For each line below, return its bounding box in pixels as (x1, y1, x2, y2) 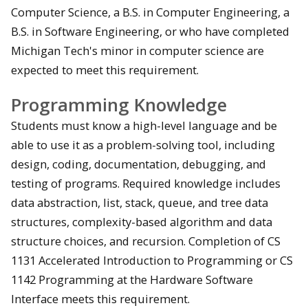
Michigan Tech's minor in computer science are (11, 42, 264, 58)
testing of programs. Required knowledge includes (11, 175, 280, 192)
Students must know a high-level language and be (11, 118, 277, 134)
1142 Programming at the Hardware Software (11, 272, 253, 288)
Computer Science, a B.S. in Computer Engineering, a (11, 3, 289, 20)
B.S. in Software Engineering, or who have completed (11, 23, 289, 39)
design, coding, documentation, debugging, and (11, 156, 266, 173)
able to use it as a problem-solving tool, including (11, 137, 275, 153)
